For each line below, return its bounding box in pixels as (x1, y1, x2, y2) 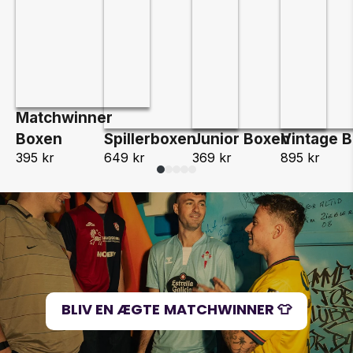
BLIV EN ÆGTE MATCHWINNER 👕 (61, 299, 292, 319)
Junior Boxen (192, 130, 291, 149)
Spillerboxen (104, 130, 196, 149)
